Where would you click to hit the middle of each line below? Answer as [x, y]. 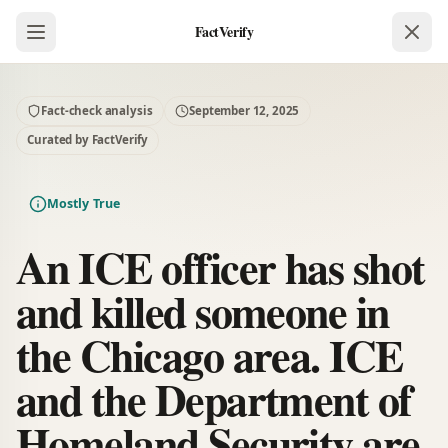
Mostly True [83, 204]
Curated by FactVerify [88, 140]
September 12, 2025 [244, 110]
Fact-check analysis [97, 110]
